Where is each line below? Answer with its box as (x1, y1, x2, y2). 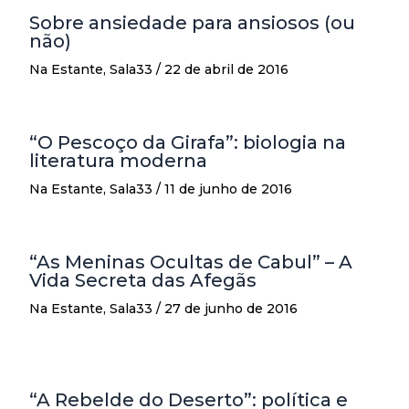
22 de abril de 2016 (164, 60, 288, 78)
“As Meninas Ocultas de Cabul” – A (29, 250, 352, 273)
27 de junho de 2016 (164, 299, 298, 317)
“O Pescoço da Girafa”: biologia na (29, 131, 346, 153)
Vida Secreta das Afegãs (29, 268, 257, 291)
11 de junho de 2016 (164, 180, 292, 197)
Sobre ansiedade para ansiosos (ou (29, 11, 355, 34)
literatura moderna (29, 149, 207, 172)
